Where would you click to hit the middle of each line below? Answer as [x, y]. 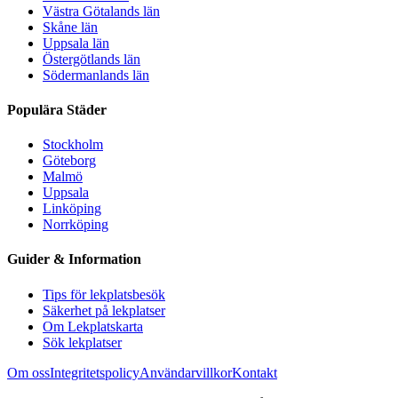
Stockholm [73, 145]
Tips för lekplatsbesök [104, 294]
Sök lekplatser [82, 342]
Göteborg [69, 161]
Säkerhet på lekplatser [104, 310]
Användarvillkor [186, 372]
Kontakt [255, 372]
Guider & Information [74, 259]
